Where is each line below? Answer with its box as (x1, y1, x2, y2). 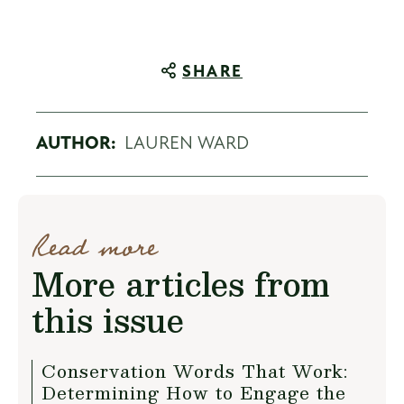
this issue (32, 293, 184, 347)
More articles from (32, 257, 329, 311)
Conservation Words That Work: (41, 356, 348, 386)
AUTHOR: (36, 135, 115, 154)
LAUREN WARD (124, 135, 249, 154)
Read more (32, 224, 157, 272)
